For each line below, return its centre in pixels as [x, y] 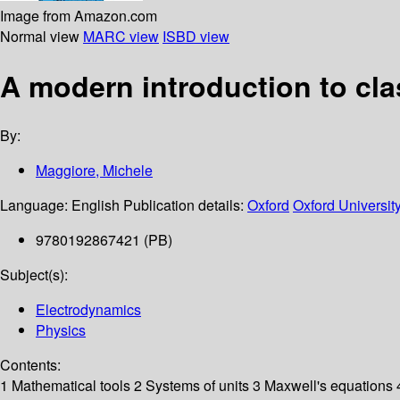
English [96, 205]
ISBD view [196, 36]
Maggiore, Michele [94, 171]
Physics [61, 330]
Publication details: [185, 205]
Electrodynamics [88, 310]
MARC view [121, 36]
